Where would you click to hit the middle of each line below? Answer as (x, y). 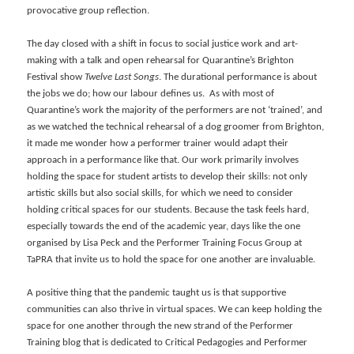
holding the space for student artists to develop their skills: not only (168, 176)
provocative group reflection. (88, 10)
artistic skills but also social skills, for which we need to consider (160, 193)
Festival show (56, 77)
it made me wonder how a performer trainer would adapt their (158, 143)
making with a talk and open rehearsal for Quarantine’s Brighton (161, 60)
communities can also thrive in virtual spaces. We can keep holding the (175, 309)
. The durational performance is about (238, 77)
